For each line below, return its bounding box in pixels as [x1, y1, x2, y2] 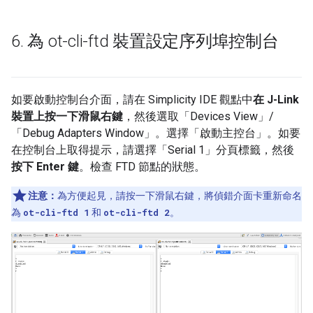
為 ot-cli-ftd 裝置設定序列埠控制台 [23, 31, 279, 52]
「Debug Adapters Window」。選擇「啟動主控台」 [11, 126, 267, 140]
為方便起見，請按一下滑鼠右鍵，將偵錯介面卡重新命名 [57, 190, 302, 202]
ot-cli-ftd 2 [103, 207, 170, 219]
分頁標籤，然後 [216, 143, 294, 157]
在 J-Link [253, 93, 299, 107]
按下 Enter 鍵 [11, 160, 79, 174]
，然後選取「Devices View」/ [123, 110, 274, 124]
